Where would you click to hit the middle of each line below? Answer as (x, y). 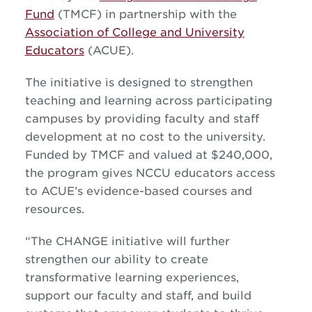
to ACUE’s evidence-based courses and (138, 191)
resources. (54, 209)
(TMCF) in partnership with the (145, 14)
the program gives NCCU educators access (150, 173)
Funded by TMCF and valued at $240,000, (148, 155)
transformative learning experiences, (132, 278)
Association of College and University (134, 32)
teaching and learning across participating (148, 101)
